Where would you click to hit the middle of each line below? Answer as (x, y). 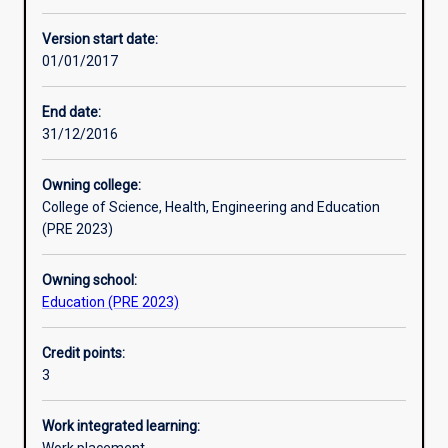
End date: (71, 112)
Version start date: (100, 39)
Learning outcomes (109, 150)
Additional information (119, 290)
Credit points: (83, 353)
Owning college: (91, 185)
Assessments (91, 220)
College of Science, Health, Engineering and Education (211, 207)
